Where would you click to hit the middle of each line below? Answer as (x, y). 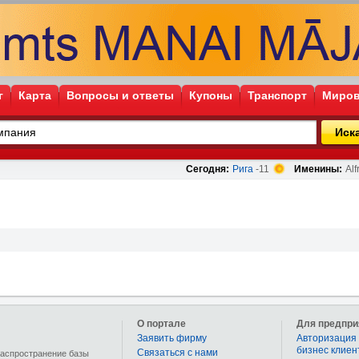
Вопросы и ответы (120, 95)
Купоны (211, 95)
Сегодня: (208, 169)
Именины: (318, 169)
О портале (161, 324)
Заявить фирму (172, 338)
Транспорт (277, 95)
